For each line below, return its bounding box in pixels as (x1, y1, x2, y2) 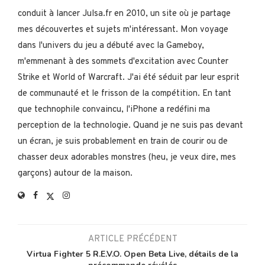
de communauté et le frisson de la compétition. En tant (18, 88, 231, 99)
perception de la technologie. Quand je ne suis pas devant (18, 119, 243, 131)
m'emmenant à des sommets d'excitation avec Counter (18, 56, 228, 67)
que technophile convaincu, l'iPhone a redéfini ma (18, 104, 210, 115)
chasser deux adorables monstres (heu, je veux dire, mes (18, 151, 236, 163)
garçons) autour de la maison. (18, 167, 132, 179)
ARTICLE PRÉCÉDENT (88, 233, 177, 245)
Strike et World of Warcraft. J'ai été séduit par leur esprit (18, 72, 240, 83)
